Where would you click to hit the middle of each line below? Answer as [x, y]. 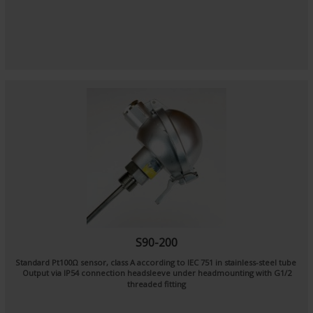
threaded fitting [156, 284]
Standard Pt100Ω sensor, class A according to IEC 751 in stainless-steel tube [156, 262]
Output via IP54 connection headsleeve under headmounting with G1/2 [156, 273]
